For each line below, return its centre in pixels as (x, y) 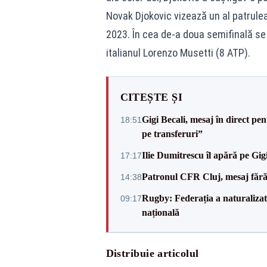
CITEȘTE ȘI (151, 97)
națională (160, 212)
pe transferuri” (172, 134)
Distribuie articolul (152, 253)
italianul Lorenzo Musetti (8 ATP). (178, 53)
